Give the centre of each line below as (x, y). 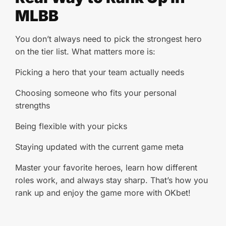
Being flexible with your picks (71, 126)
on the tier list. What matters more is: (85, 51)
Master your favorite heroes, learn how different (106, 167)
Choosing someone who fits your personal (96, 93)
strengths (33, 105)
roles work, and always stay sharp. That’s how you (111, 180)
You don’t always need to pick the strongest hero (108, 39)
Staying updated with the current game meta (99, 147)
